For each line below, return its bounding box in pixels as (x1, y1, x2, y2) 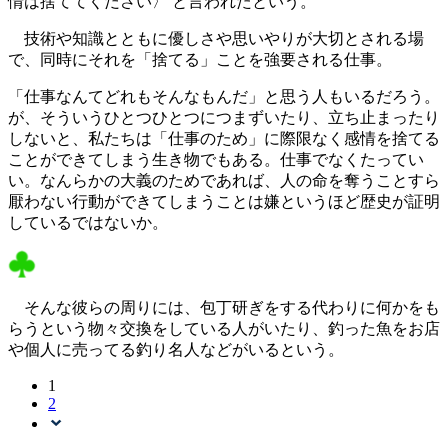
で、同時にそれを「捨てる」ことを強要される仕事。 (8, 51, 392, 69)
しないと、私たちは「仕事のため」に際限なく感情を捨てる (8, 130, 440, 148)
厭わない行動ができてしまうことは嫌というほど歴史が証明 (8, 193, 440, 211)
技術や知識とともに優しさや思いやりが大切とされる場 (8, 30, 424, 48)
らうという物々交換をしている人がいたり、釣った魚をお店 (8, 320, 440, 338)
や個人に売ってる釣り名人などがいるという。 (8, 341, 344, 359)
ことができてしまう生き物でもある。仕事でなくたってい (8, 151, 424, 169)
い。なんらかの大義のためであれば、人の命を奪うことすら (8, 172, 440, 190)
